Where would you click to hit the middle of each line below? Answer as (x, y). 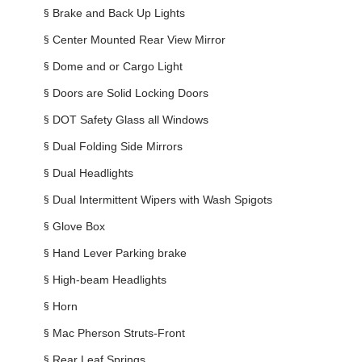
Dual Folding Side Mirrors (117, 146)
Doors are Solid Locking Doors (130, 93)
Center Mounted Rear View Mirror (139, 39)
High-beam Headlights (109, 279)
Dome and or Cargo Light (117, 66)
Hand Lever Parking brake (119, 253)
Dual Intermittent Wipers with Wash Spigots (162, 199)
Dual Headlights (93, 173)
